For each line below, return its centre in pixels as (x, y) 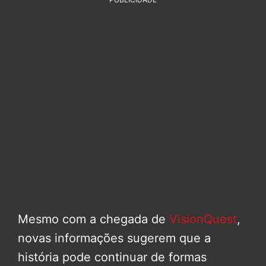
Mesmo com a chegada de (94, 219)
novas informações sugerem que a (114, 238)
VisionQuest (203, 219)
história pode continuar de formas (112, 257)
